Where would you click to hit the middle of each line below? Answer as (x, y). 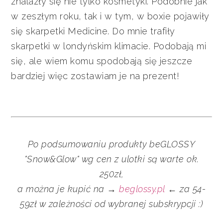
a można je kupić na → (68, 189)
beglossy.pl (142, 189)
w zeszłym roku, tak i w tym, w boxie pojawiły (110, 16)
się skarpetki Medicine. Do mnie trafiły (93, 31)
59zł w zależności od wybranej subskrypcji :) (111, 204)
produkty (129, 144)
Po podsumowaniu (68, 144)
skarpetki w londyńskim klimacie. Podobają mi (109, 46)
